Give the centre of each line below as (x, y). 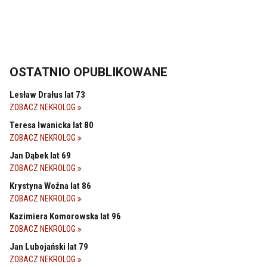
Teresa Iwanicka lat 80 (52, 125)
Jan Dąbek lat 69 (40, 155)
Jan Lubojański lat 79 (49, 246)
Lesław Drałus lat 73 (47, 94)
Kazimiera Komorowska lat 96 (65, 216)
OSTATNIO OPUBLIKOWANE (89, 72)
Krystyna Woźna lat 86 (50, 186)
